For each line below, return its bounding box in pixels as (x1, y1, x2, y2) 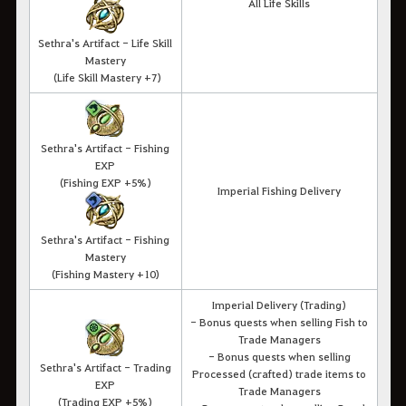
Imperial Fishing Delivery (217, 182, 341, 198)
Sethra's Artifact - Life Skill (38, 34, 172, 50)
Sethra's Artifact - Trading (39, 359, 171, 374)
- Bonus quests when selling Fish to (190, 314, 368, 329)
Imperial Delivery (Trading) (212, 296, 346, 312)
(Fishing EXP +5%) (59, 174, 151, 189)
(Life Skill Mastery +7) (53, 69, 161, 84)
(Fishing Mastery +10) (51, 266, 159, 281)
